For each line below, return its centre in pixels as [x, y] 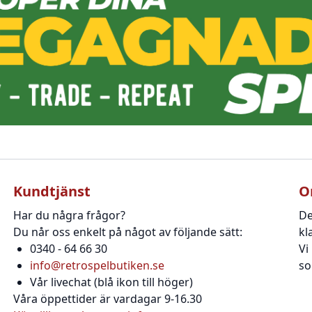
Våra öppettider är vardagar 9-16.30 [107, 299]
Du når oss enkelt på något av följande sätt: [127, 232]
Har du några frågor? [69, 216]
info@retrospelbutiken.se [97, 266]
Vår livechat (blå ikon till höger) [111, 282]
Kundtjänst [52, 192]
